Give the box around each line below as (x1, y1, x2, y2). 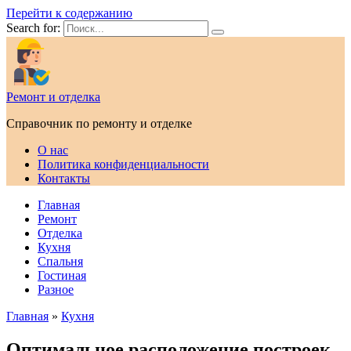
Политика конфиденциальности (38, 157, 209, 171)
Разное (38, 283, 74, 296)
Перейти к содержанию (6, 6, 132, 20)
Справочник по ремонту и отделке (6, 117, 192, 130)
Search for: (6, 21, 60, 34)
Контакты (38, 172, 90, 185)
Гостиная (38, 269, 86, 282)
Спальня (38, 255, 83, 268)
